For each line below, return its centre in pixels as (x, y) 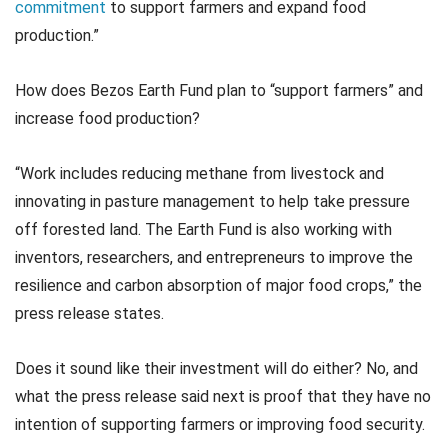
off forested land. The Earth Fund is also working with (203, 230)
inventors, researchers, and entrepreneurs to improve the (214, 258)
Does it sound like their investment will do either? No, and (216, 369)
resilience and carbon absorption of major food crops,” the (218, 286)
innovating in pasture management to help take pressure (212, 202)
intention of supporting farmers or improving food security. (220, 425)
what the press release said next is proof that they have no (223, 397)
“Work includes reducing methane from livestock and (199, 174)
